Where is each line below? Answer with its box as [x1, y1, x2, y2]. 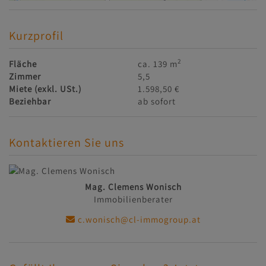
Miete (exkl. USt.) [9, 83, 81, 94]
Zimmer [9, 70, 41, 82]
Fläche [9, 58, 37, 69]
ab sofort [138, 95, 176, 107]
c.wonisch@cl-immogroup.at [75, 213, 201, 225]
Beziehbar [9, 95, 51, 107]
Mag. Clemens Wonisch [84, 180, 182, 192]
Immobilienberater [93, 193, 173, 205]
